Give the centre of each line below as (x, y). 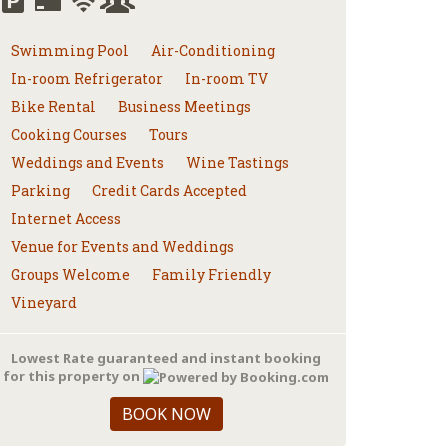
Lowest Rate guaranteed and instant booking (166, 358)
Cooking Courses (69, 134)
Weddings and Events (87, 162)
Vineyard (44, 302)
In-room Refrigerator (87, 78)
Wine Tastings (237, 162)
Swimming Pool (70, 50)
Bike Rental (53, 106)
